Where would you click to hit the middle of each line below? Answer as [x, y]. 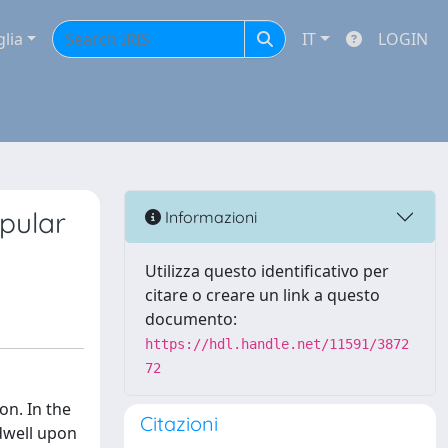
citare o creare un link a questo [262, 295]
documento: [191, 319]
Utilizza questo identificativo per [267, 271]
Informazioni [209, 216]
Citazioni [179, 423]
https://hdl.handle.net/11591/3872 [277, 344]
